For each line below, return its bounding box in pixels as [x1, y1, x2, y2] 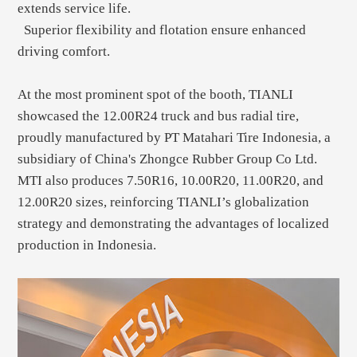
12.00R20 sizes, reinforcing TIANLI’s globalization [18, 194, 310, 210]
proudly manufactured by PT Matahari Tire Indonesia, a [18, 130, 331, 146]
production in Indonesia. [18, 237, 157, 253]
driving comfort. [18, 44, 111, 60]
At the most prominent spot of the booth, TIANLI [18, 87, 294, 103]
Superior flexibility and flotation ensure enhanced [18, 22, 307, 38]
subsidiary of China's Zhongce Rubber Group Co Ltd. [18, 151, 318, 167]
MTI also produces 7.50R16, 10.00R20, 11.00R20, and [18, 173, 324, 189]
